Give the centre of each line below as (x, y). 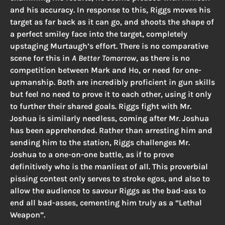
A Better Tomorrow (104, 58)
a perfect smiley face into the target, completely (99, 34)
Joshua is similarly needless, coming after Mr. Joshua (109, 119)
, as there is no (163, 58)
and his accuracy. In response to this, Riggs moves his (110, 10)
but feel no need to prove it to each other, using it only (111, 94)
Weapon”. (29, 215)
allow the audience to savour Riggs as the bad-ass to (108, 191)
